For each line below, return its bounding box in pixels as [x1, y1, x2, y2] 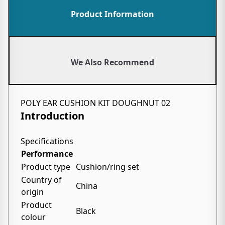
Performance [21, 148, 73, 159]
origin [21, 186, 44, 197]
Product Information [71, 9, 154, 20]
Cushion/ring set [76, 161, 139, 172]
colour [21, 211, 46, 222]
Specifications [21, 136, 73, 147]
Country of [21, 174, 62, 185]
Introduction [21, 109, 84, 123]
